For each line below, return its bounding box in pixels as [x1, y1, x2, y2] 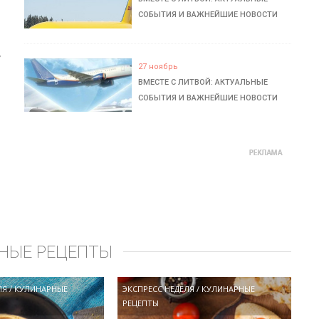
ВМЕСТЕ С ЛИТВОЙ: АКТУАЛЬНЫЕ [138, 78, 268, 87]
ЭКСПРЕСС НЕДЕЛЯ [122, 283, 195, 294]
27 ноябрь [138, 62, 179, 71]
